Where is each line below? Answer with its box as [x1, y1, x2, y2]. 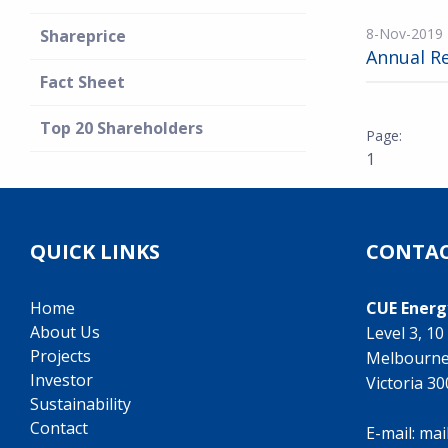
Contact [30, 417, 88, 439]
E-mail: [366, 422, 419, 444]
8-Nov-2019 [366, 24, 443, 43]
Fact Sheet [40, 71, 125, 93]
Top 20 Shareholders [40, 117, 203, 139]
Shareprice [40, 25, 126, 47]
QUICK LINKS [30, 238, 160, 265]
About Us [30, 321, 100, 343]
